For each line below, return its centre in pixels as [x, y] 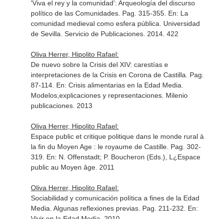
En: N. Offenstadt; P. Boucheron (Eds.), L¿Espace [123, 157]
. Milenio [175, 95]
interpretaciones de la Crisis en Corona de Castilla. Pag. [117, 75]
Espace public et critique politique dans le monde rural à [117, 136]
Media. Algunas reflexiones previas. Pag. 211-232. [109, 208]
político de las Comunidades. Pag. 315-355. [99, 13]
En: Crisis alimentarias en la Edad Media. [120, 85]
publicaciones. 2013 [61, 106]
